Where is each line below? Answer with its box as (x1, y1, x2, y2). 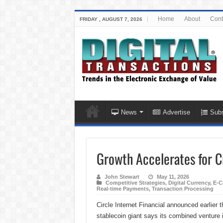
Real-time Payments (96, 186, 149, 192)
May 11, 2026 (156, 174, 189, 180)
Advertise (162, 109, 190, 116)
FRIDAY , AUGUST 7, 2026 (79, 16, 142, 22)
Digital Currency (168, 180, 210, 186)
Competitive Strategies (105, 180, 165, 186)
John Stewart (104, 174, 139, 180)
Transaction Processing (151, 186, 214, 192)
